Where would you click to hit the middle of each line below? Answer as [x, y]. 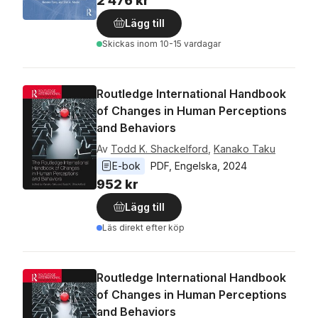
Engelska [196, 166]
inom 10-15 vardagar [179, 44]
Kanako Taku [245, 149]
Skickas [120, 44]
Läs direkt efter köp [143, 227]
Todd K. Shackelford [159, 149]
